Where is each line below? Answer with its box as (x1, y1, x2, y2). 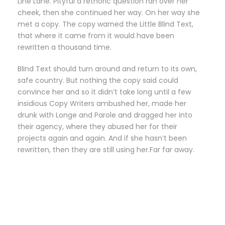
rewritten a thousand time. (18, 42, 111, 52)
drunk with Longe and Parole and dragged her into (18, 109, 192, 120)
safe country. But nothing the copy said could (18, 75, 178, 85)
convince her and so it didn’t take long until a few (18, 86, 191, 97)
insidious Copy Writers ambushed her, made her (18, 98, 186, 108)
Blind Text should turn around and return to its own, (18, 63, 197, 74)
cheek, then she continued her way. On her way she (18, 7, 200, 18)
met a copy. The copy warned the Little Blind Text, (18, 19, 193, 29)
